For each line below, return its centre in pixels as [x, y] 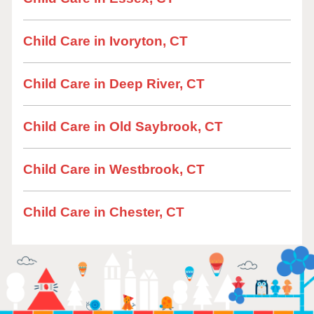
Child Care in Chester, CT [104, 212]
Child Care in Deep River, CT [114, 84]
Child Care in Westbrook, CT [114, 169]
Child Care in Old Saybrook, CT [123, 127]
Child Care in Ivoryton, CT [105, 41]
